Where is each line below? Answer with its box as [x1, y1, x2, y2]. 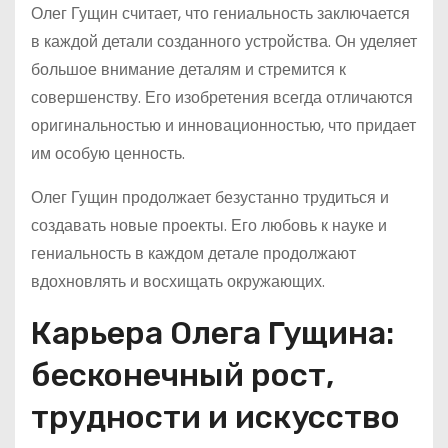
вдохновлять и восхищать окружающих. [31, 270, 325, 293]
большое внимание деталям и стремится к [31, 58, 346, 81]
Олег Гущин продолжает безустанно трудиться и [31, 186, 389, 209]
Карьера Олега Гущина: [31, 314, 394, 352]
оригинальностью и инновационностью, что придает [31, 114, 416, 137]
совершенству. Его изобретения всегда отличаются [31, 86, 413, 109]
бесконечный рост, [31, 356, 334, 394]
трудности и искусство [31, 398, 400, 436]
